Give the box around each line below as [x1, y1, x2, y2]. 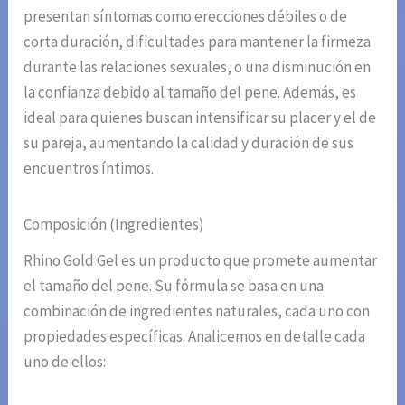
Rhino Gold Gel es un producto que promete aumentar [24, 250, 378, 271]
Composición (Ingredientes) [24, 214, 205, 235]
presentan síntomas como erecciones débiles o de [24, 6, 348, 27]
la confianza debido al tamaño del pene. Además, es [24, 82, 357, 103]
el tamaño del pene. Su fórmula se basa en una [24, 276, 325, 297]
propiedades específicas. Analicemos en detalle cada [24, 326, 366, 347]
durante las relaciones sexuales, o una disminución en [24, 57, 372, 78]
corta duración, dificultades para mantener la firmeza [24, 32, 372, 52]
